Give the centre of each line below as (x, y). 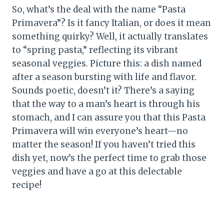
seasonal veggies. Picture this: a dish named (107, 64)
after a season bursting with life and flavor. (104, 77)
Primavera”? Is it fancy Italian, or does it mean (111, 23)
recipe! (27, 185)
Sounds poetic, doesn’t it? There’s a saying (103, 91)
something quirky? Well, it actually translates (110, 37)
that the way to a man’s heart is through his (106, 104)
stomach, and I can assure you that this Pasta (109, 118)
